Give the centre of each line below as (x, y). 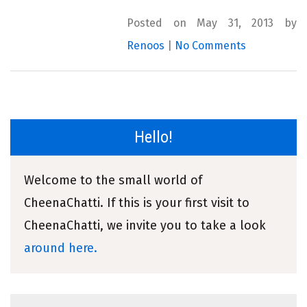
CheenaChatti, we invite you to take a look (145, 226)
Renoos (146, 46)
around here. (61, 248)
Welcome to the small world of (113, 181)
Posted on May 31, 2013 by (212, 23)
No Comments (210, 46)
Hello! (153, 137)
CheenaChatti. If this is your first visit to (137, 203)
